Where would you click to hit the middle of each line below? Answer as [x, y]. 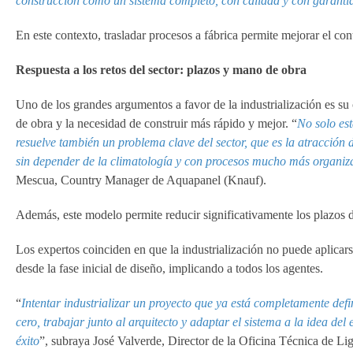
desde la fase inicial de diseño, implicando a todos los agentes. [169, 268]
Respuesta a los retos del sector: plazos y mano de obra [161, 69]
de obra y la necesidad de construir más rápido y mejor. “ [156, 123]
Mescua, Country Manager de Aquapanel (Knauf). [141, 180]
